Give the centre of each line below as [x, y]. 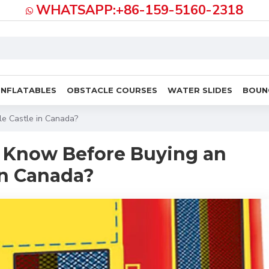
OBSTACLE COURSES [112, 90]
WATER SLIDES [200, 90]
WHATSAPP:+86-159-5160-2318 [140, 10]
